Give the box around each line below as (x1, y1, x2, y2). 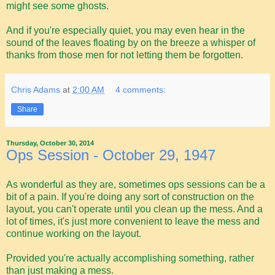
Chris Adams (11, 84, 60, 95)
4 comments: (115, 84, 166, 95)
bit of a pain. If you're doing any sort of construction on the (6, 191, 254, 202)
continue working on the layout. (6, 228, 141, 239)
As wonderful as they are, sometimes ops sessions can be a (6, 179, 265, 190)
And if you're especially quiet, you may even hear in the (6, 25, 245, 36)
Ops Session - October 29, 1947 (6, 146, 215, 163)
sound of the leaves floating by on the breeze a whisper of (6, 37, 255, 48)
